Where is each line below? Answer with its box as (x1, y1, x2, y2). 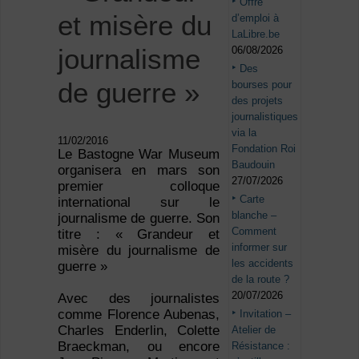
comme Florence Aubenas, (57, 307, 220, 323)
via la (232, 126, 257, 139)
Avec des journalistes (57, 291, 220, 307)
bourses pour (232, 78, 292, 91)
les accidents (232, 256, 294, 269)
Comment (232, 224, 277, 237)
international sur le (57, 195, 220, 211)
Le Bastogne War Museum (57, 147, 220, 163)
